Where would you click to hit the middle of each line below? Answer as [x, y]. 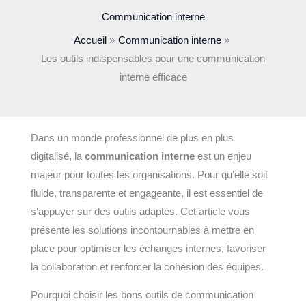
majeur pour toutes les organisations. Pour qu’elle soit [149, 175]
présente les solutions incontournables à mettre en [142, 230]
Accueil [90, 41]
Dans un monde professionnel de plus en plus [132, 138]
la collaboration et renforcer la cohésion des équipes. [147, 267]
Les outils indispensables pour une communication [153, 59]
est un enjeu [223, 156]
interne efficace [153, 78]
